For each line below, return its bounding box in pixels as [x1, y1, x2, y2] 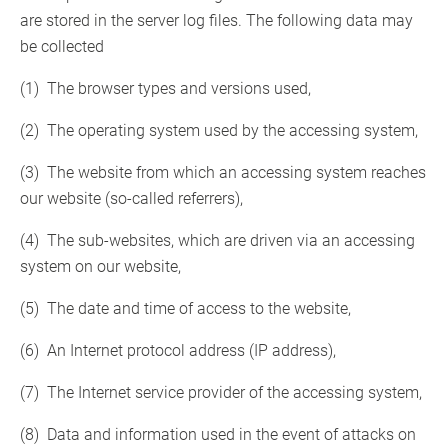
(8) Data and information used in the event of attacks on [20, 425, 416, 445]
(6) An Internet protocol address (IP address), [20, 341, 336, 361]
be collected [20, 37, 104, 57]
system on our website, [20, 257, 181, 277]
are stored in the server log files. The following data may [20, 11, 413, 31]
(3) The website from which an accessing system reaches [20, 163, 426, 183]
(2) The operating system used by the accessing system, [20, 121, 418, 141]
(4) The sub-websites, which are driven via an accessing [20, 231, 415, 251]
